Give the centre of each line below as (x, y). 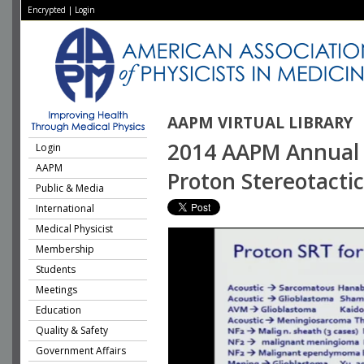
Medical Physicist (74, 229)
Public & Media (70, 188)
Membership (65, 249)
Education (58, 310)
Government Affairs (81, 351)
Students (56, 269)
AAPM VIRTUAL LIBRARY (260, 123)
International (65, 208)
